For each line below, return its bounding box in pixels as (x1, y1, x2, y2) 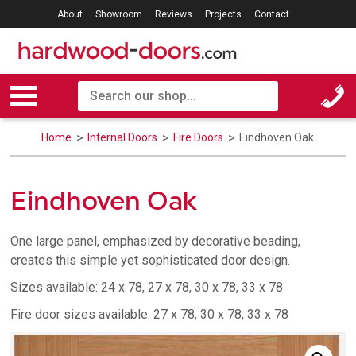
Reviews (154, 9, 192, 20)
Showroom (95, 9, 142, 20)
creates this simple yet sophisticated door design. (10, 252, 291, 268)
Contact (253, 9, 289, 20)
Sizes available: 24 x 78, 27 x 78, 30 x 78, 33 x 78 (10, 279, 284, 295)
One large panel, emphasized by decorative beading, (10, 233, 301, 249)
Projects (204, 9, 242, 20)
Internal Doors (87, 130, 161, 144)
